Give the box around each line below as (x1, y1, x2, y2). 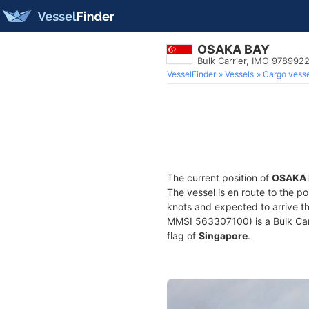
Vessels (225, 69, 254, 79)
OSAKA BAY (197, 42, 270, 57)
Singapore (199, 230, 248, 241)
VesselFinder (167, 69, 216, 79)
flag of (167, 230, 199, 241)
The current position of (167, 172, 272, 183)
